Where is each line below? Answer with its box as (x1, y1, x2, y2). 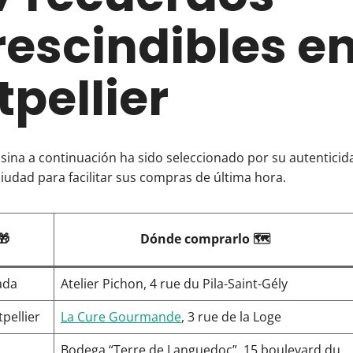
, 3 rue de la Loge (181, 308, 281, 325)
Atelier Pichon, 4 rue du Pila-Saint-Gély (61, 275, 288, 292)
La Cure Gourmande (61, 308, 181, 325)
